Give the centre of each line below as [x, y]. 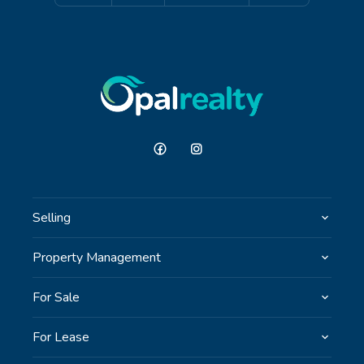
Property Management [97, 258]
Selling [52, 218]
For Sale [56, 298]
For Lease [61, 338]
